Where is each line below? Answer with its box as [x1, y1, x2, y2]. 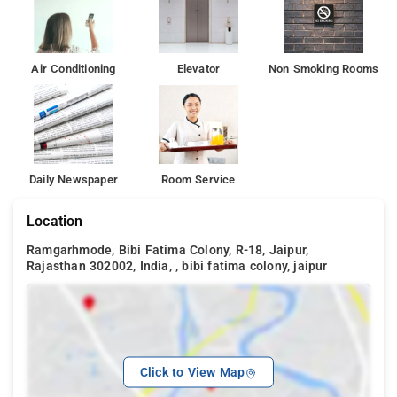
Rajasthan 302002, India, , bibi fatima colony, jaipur [27, 259, 328, 275]
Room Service [161, 173, 236, 187]
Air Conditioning [31, 62, 116, 76]
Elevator [176, 62, 221, 76]
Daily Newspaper [29, 173, 118, 187]
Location [27, 213, 83, 230]
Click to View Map [139, 364, 245, 380]
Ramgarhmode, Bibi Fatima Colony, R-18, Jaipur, [27, 243, 309, 259]
